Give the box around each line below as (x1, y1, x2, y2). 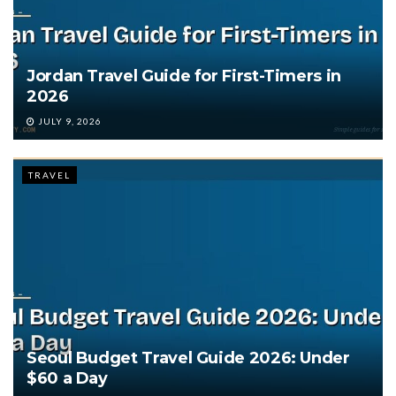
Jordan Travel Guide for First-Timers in (27, 66, 341, 87)
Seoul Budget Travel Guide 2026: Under (27, 348, 350, 369)
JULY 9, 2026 (35, 116, 102, 127)
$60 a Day (27, 369, 108, 389)
